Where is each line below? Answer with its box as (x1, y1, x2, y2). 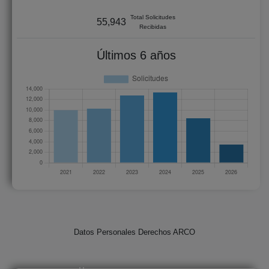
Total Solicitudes (130, 13, 175, 20)
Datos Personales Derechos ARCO (74, 227, 195, 237)
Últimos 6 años (96, 48, 176, 62)
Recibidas (139, 23, 166, 30)
